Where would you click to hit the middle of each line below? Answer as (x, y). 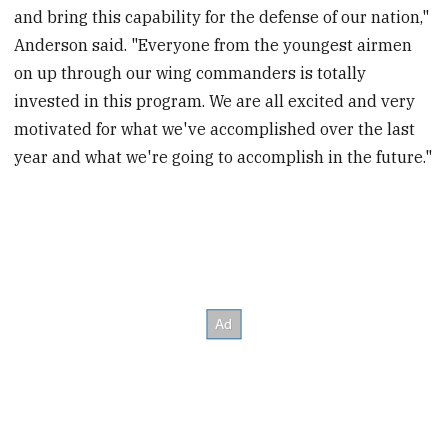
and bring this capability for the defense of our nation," (222, 16)
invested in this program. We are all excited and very (215, 100)
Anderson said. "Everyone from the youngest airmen (213, 44)
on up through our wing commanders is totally (190, 72)
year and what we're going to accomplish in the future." (223, 156)
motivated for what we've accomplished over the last (215, 128)
